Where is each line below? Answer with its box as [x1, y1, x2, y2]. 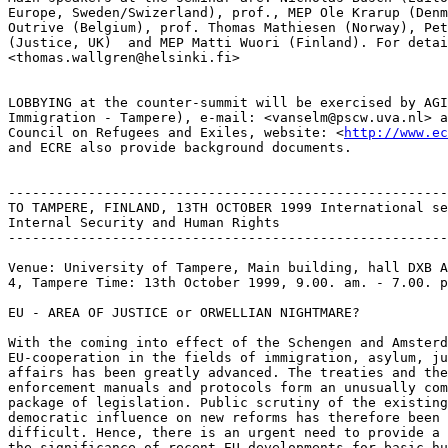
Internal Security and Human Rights [8, 215, 280, 230]
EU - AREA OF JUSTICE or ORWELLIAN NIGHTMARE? [8, 305, 360, 320]
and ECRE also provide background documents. [8, 140, 352, 155]
